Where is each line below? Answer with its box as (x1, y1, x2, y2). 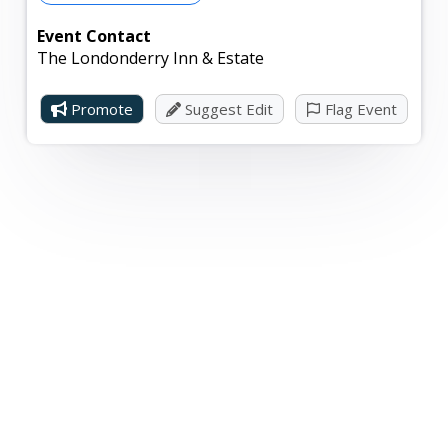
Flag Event (320, 98, 397, 119)
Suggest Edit (180, 98, 273, 119)
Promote (67, 98, 134, 119)
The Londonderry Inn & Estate (37, 46, 265, 69)
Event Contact (37, 24, 152, 47)
